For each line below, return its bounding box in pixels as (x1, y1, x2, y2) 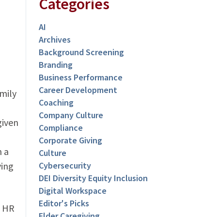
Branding (39, 59, 73, 71)
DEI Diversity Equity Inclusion (39, 172, 148, 184)
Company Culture (39, 109, 104, 121)
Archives (39, 34, 71, 46)
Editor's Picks (39, 198, 90, 209)
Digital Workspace (39, 185, 107, 197)
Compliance (39, 122, 83, 134)
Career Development (39, 84, 118, 96)
